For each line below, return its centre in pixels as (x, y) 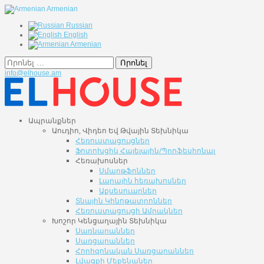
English (75, 35)
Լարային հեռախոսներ (143, 181)
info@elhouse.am (33, 73)
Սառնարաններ (105, 231)
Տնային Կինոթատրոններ (124, 201)
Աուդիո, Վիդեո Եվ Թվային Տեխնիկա (120, 131)
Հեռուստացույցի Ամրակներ (129, 211)
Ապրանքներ (52, 121)
